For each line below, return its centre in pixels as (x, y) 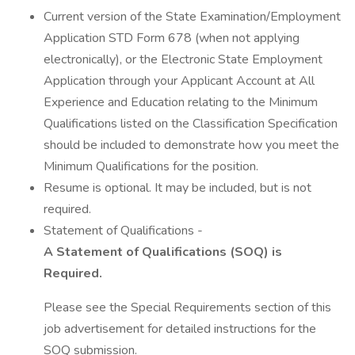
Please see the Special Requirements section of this (187, 307)
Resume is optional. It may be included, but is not (177, 188)
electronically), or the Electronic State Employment (183, 59)
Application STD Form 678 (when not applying (172, 38)
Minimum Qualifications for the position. (151, 166)
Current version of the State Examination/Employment (192, 17)
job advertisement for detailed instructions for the (180, 329)
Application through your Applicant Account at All (179, 81)
